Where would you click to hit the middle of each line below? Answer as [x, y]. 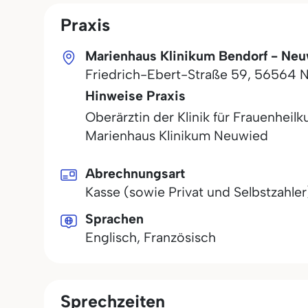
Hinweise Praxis [135, 96]
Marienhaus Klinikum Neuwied [177, 135]
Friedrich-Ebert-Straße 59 [166, 74]
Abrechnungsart [135, 173]
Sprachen [114, 219]
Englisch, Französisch [151, 237]
